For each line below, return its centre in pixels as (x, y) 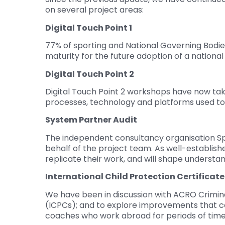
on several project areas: (94, 10)
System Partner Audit (91, 120)
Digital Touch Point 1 (89, 28)
